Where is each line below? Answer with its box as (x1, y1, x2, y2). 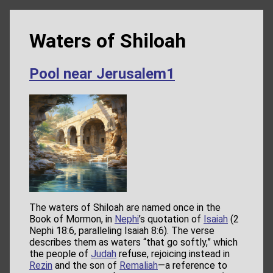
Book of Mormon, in (29, 213, 115, 225)
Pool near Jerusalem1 (29, 65, 175, 83)
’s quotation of (139, 213, 204, 225)
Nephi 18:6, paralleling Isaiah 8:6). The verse (29, 225, 214, 237)
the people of (29, 248, 91, 260)
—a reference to (158, 260, 227, 272)
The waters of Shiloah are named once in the (29, 202, 221, 214)
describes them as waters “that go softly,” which (29, 236, 238, 249)
